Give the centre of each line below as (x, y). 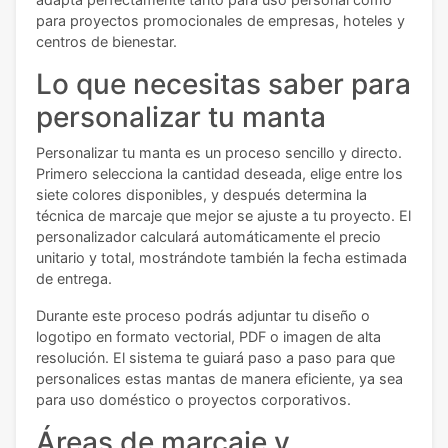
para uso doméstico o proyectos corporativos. (193, 400)
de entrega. (74, 279)
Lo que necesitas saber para (223, 84)
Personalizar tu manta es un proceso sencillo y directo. (219, 153)
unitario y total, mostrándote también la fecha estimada (221, 258)
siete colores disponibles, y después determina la (201, 195)
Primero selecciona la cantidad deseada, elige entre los (219, 174)
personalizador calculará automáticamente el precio (208, 237)
